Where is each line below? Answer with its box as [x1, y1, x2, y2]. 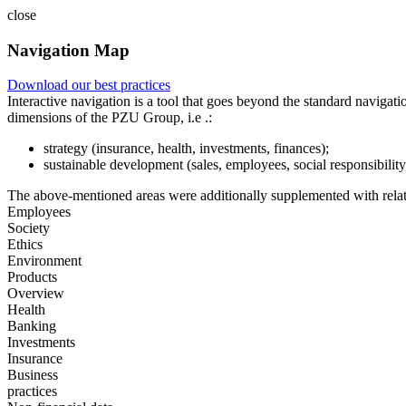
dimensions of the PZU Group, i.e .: [7, 110, 212, 126]
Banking [7, 318, 56, 334]
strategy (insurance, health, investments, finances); [43, 140, 329, 157]
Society [7, 220, 50, 237]
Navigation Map [7, 40, 130, 60]
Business [7, 367, 58, 383]
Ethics [7, 237, 43, 253]
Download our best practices [7, 77, 170, 93]
